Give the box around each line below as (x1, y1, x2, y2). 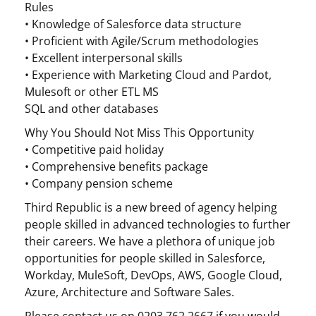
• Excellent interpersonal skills (25, 50, 183, 66)
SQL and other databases (25, 101, 159, 116)
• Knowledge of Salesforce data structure (25, 16, 241, 32)
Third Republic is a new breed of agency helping (25, 200, 277, 215)
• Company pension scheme (25, 176, 173, 191)
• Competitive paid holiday (25, 142, 164, 157)
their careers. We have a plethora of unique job (25, 233, 275, 249)
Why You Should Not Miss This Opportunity (25, 125, 254, 140)
